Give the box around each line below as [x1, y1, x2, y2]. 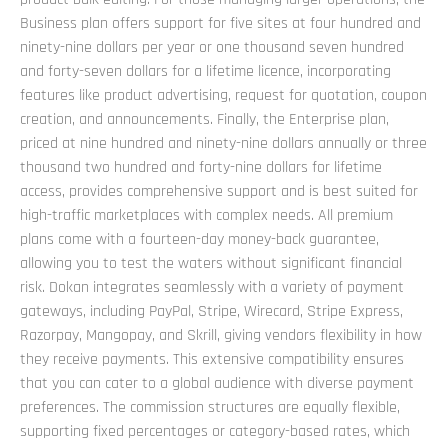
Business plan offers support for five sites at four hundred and [20, 13, 421, 35]
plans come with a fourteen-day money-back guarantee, [20, 229, 379, 251]
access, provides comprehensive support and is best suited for [20, 181, 418, 203]
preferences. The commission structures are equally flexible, [20, 397, 400, 419]
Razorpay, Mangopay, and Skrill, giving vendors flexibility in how [20, 325, 422, 347]
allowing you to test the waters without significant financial [20, 253, 402, 275]
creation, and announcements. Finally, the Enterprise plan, [20, 109, 389, 131]
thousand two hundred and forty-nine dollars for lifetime [20, 157, 382, 179]
